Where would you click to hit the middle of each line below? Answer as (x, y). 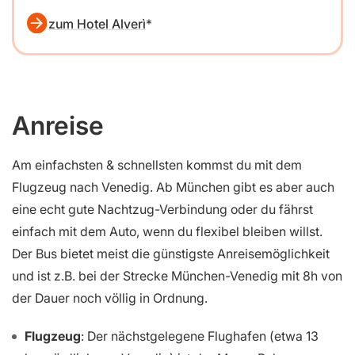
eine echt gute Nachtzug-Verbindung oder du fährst (162, 210)
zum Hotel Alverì (97, 24)
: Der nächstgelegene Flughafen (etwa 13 (200, 336)
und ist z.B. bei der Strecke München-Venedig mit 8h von (177, 276)
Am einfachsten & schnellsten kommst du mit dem (157, 165)
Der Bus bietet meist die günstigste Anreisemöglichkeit (171, 254)
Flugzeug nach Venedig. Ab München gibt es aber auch (173, 187)
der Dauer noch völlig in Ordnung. (110, 298)
